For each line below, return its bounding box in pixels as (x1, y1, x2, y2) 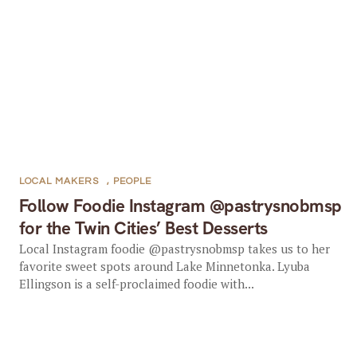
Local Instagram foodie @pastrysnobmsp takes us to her (18, 241, 330, 257)
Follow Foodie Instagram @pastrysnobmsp (18, 194, 342, 218)
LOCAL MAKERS (18, 176, 99, 186)
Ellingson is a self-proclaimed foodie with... (18, 276, 254, 292)
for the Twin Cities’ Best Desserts (18, 217, 268, 240)
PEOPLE (112, 176, 151, 186)
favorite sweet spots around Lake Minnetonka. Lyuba (18, 258, 310, 274)
